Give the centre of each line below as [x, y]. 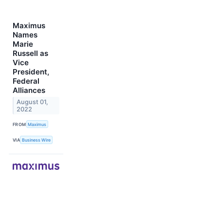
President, [31, 72]
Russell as [30, 54]
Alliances [29, 91]
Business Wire [36, 140]
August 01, [33, 102]
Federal [26, 81]
